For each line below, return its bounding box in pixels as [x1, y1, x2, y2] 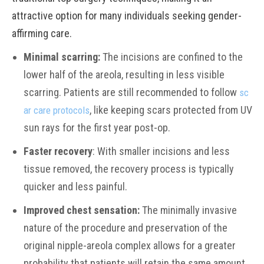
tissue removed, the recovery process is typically [24, 163, 234, 175]
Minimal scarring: [24, 51, 100, 63]
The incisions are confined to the [100, 51, 243, 63]
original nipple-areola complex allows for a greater [24, 239, 236, 252]
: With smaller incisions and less [93, 145, 230, 157]
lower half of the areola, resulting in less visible [24, 68, 225, 81]
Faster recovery [24, 145, 93, 157]
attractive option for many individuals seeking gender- [12, 9, 242, 22]
